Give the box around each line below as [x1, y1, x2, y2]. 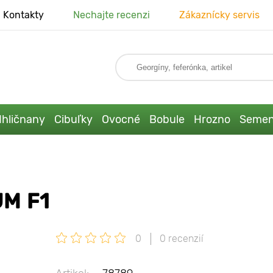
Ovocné [101, 112, 140, 126]
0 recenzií [160, 233, 204, 245]
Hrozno [193, 112, 230, 126]
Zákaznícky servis [179, 9, 260, 21]
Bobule [149, 112, 185, 126]
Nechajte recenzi [73, 9, 150, 21]
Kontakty [2, 9, 44, 21]
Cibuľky [54, 112, 93, 126]
